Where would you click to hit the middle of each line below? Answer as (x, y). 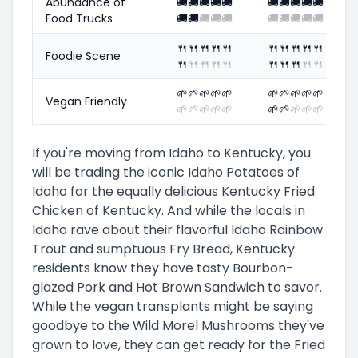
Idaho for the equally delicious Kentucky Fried (173, 191)
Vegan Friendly (86, 101)
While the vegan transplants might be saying (173, 306)
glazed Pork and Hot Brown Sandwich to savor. (177, 287)
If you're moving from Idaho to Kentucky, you (171, 153)
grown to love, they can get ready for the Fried (179, 344)
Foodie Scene (83, 56)
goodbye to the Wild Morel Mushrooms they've (178, 325)
